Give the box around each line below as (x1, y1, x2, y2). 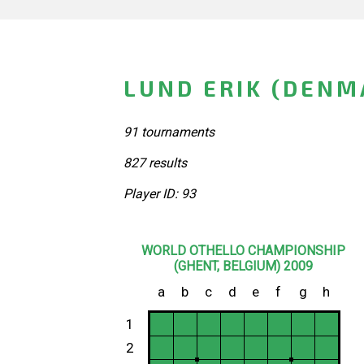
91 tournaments (123, 123, 214, 140)
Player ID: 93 (123, 185, 196, 201)
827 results (123, 154, 187, 171)
